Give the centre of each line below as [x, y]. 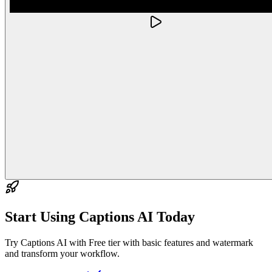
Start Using [42, 216]
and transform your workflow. [62, 253]
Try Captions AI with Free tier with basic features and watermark [129, 242]
